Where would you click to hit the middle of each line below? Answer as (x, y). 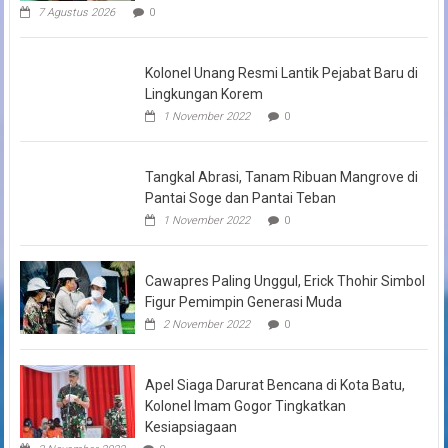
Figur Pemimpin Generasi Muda (243, 301)
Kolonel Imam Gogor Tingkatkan (245, 405)
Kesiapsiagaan (190, 426)
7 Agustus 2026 (76, 12)
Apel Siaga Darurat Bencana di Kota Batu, (274, 384)
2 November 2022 (206, 324)
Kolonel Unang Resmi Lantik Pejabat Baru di (281, 72)
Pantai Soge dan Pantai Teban (240, 197)
